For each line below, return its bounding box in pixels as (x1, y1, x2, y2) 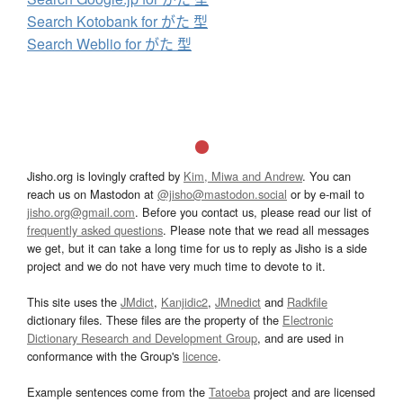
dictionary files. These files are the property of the (27, 310, 282, 328)
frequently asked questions (27, 220, 163, 238)
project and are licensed (250, 382, 375, 400)
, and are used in (257, 328, 344, 346)
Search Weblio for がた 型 (27, 32, 192, 54)
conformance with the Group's (27, 346, 183, 364)
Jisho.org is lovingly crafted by (27, 166, 184, 184)
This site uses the (27, 292, 121, 310)
